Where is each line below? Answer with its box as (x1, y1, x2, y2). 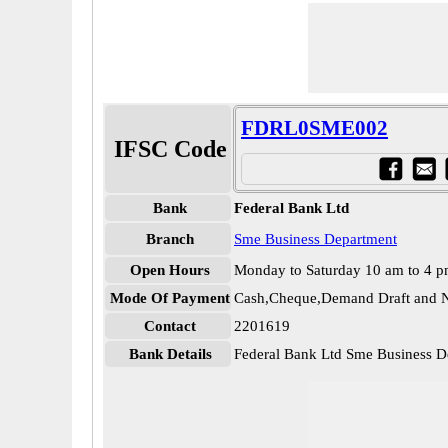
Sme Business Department (234, 231, 397, 247)
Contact (144, 318, 196, 334)
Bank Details (128, 346, 212, 362)
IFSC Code (113, 136, 227, 162)
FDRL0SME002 (241, 116, 388, 140)
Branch (146, 231, 194, 247)
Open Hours (130, 262, 210, 278)
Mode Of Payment (110, 290, 230, 306)
